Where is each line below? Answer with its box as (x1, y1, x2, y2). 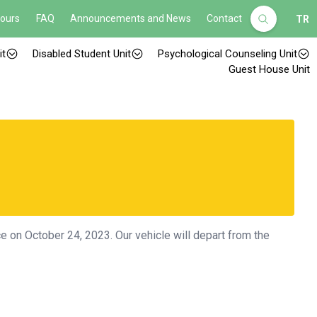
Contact (207, 13, 243, 24)
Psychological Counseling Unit (158, 47, 297, 60)
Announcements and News (70, 13, 192, 24)
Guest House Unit (229, 63, 310, 76)
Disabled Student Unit (33, 47, 131, 60)
